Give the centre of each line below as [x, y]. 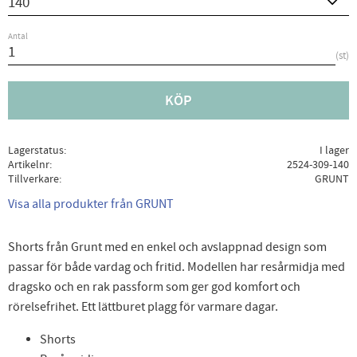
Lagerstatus [36, 151]
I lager [334, 151]
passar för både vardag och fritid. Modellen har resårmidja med [177, 267]
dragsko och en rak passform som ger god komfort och [154, 287]
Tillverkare [33, 179]
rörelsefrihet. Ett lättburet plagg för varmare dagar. [143, 307]
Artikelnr [29, 165]
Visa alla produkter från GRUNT [91, 204]
